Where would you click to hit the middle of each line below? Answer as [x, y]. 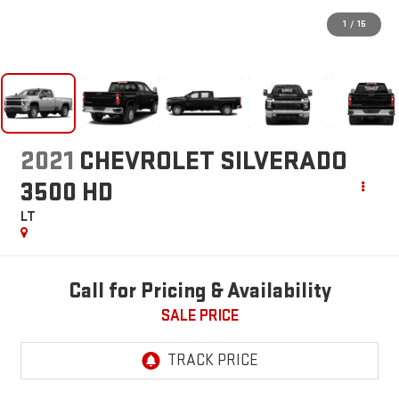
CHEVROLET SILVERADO [213, 162]
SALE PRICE [199, 316]
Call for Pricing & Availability [199, 291]
